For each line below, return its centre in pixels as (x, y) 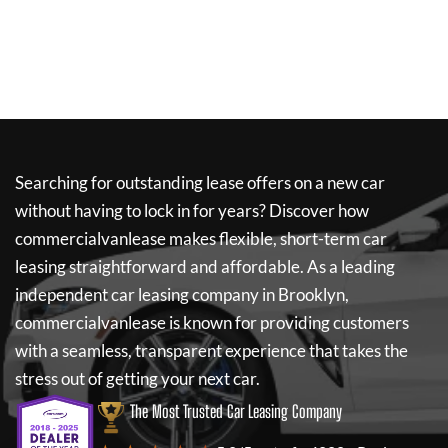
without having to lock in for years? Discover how (192, 210)
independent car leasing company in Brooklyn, (182, 294)
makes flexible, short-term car (276, 238)
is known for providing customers (287, 322)
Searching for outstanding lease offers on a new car (200, 182)
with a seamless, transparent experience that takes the (211, 350)
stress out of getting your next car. (137, 378)
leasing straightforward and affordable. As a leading (205, 266)
